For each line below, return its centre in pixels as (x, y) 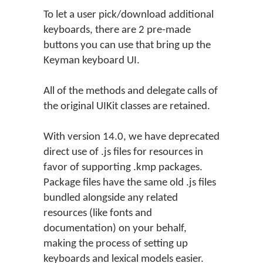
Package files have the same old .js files (130, 183)
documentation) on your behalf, (115, 229)
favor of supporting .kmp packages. (123, 168)
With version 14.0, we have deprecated (131, 137)
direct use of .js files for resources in (123, 152)
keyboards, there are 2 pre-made (117, 30)
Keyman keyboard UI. (92, 61)
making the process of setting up (116, 244)
